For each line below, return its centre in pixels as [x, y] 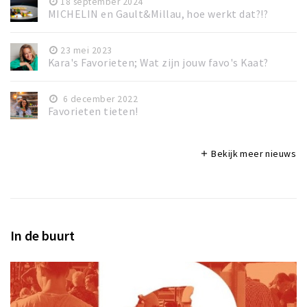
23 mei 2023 [86, 51]
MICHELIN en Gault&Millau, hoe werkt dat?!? [158, 14]
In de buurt [42, 236]
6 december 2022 [99, 99]
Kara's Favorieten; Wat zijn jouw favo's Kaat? [158, 63]
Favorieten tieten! [93, 112]
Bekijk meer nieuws [253, 154]
